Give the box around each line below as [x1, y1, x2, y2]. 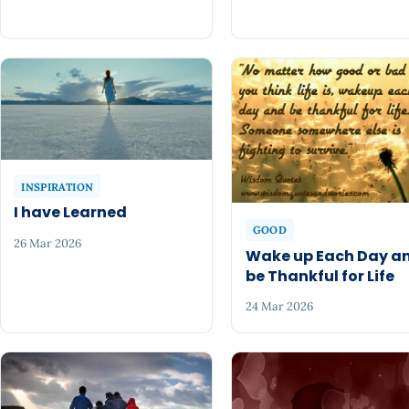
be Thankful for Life [245, 265, 394, 287]
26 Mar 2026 [14, 235, 82, 251]
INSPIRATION [21, 179, 94, 194]
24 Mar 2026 [245, 299, 313, 315]
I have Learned [14, 202, 128, 224]
